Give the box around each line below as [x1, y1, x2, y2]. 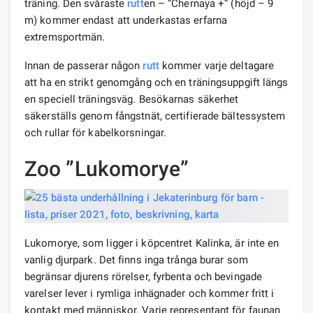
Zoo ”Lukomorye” [24, 156, 189, 181]
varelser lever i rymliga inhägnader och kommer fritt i [24, 286, 275, 300]
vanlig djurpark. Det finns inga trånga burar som [24, 253, 248, 266]
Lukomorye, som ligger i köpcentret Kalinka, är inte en [24, 236, 279, 249]
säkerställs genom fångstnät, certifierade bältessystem [24, 109, 286, 122]
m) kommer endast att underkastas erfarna [24, 13, 228, 27]
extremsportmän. [24, 30, 105, 43]
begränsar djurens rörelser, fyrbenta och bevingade [24, 270, 263, 283]
